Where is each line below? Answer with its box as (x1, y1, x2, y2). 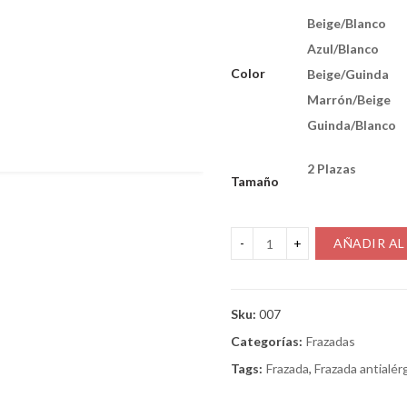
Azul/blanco (307, 41, 379, 57)
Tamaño (231, 174, 279, 190)
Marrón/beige (307, 92, 391, 108)
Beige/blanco (307, 15, 386, 32)
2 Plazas (307, 161, 356, 177)
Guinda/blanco (307, 117, 396, 134)
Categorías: (231, 333, 303, 350)
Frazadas (306, 333, 355, 350)
